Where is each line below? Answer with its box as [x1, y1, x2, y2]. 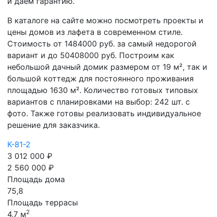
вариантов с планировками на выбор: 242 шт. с [7, 97, 190, 107]
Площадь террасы [7, 198, 78, 207]
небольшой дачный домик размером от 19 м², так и [7, 62, 207, 72]
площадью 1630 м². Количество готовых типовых [7, 85, 198, 95]
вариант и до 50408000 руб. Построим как [7, 50, 174, 60]
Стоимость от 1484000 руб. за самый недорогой [7, 39, 197, 48]
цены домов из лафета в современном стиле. [7, 27, 183, 37]
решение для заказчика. [7, 120, 100, 130]
